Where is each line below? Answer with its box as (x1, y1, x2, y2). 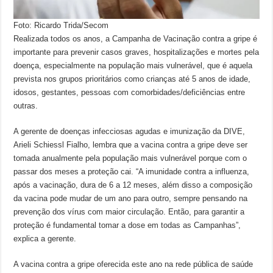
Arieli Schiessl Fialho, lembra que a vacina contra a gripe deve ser (13, 140, 248, 149)
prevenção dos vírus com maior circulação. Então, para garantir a (13, 207, 245, 216)
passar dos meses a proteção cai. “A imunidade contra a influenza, (13, 167, 250, 176)
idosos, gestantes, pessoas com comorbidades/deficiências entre (13, 88, 246, 97)
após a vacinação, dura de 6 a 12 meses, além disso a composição (13, 180, 253, 190)
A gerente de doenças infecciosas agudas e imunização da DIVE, (13, 127, 246, 136)
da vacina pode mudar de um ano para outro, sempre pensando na (13, 194, 248, 203)
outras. (13, 101, 38, 110)
